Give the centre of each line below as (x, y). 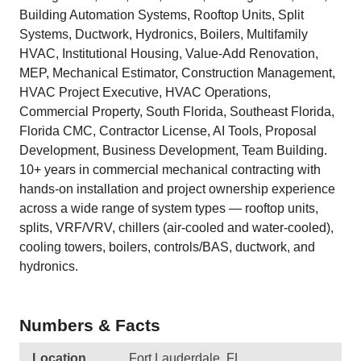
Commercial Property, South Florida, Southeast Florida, (177, 112)
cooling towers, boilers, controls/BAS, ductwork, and (167, 247)
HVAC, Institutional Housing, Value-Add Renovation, (169, 54)
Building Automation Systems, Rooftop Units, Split (162, 15)
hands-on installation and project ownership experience (177, 189)
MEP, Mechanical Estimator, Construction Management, (177, 73)
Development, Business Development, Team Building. (173, 150)
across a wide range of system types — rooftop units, (169, 208)
